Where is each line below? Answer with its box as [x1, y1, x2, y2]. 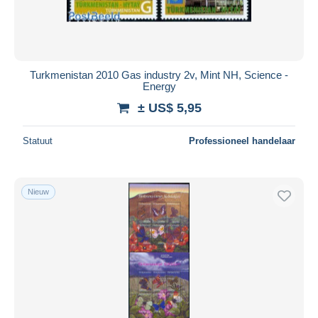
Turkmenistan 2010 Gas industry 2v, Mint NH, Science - [30, 68, 288, 81]
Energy [142, 79, 176, 92]
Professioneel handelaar [189, 135, 295, 146]
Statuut [23, 135, 53, 146]
